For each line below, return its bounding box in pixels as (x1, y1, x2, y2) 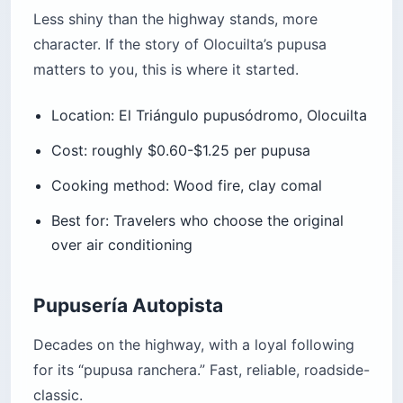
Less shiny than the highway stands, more (33, 10, 318, 29)
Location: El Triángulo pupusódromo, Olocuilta (51, 106, 367, 125)
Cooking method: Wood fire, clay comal (51, 176, 322, 195)
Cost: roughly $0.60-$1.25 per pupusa (51, 141, 310, 160)
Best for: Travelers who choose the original (51, 211, 344, 230)
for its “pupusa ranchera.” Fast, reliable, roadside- (33, 361, 370, 380)
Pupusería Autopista (33, 294, 223, 318)
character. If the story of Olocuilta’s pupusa (33, 35, 327, 54)
